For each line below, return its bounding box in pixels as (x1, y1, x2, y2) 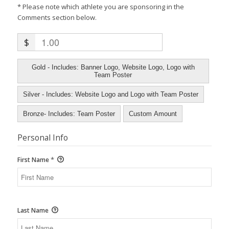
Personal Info (17, 132, 68, 144)
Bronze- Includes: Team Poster (22, 110, 115, 118)
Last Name (17, 206, 50, 215)
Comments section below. (17, 13, 97, 22)
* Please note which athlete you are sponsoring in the (17, 2, 184, 12)
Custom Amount (128, 110, 177, 118)
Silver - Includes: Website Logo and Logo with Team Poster (22, 90, 198, 99)
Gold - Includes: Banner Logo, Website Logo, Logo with (31, 63, 195, 72)
